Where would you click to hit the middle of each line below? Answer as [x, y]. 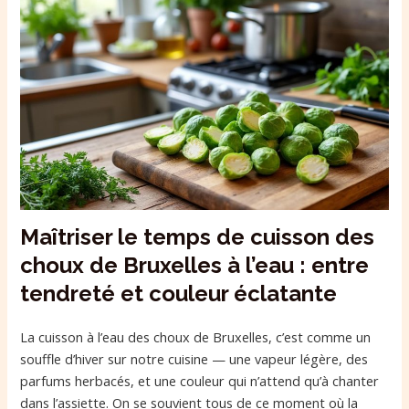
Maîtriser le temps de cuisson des [198, 237]
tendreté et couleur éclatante [179, 294]
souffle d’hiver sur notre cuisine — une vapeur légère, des [194, 359]
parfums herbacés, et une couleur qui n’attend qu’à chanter [200, 381]
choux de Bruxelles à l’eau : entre [195, 266]
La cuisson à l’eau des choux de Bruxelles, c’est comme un [196, 337]
